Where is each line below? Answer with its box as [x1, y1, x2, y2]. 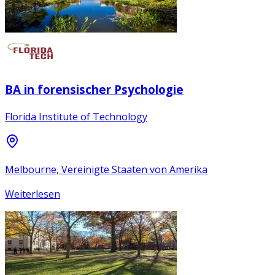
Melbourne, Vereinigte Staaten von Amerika [5, 163, 207, 177]
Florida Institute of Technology [5, 110, 147, 124]
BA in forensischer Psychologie [5, 81, 184, 97]
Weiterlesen [5, 187, 60, 201]
